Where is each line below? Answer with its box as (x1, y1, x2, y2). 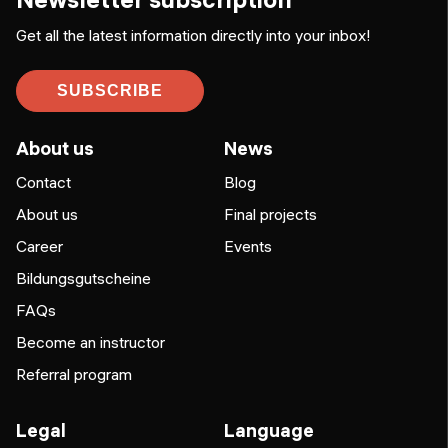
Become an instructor (16, 332, 165, 353)
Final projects (224, 204, 317, 225)
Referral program (16, 364, 132, 385)
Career (16, 236, 63, 257)
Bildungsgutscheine (16, 268, 151, 289)
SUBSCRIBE (57, 82, 163, 100)
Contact (16, 172, 71, 193)
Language (224, 419, 314, 443)
